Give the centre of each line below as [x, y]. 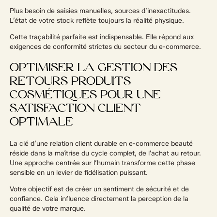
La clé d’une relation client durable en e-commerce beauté [101, 144]
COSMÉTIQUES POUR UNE [85, 96]
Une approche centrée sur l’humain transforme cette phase [102, 163]
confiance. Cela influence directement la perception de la [99, 199]
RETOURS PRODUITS [70, 82]
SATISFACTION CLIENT [75, 109]
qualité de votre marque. [48, 209]
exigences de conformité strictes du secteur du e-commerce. [105, 47]
